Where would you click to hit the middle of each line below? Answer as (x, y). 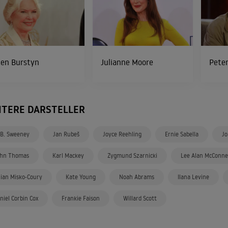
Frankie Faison (81, 198)
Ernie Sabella (182, 134)
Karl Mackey (68, 155)
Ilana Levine (193, 177)
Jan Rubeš (66, 134)
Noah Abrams (137, 177)
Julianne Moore (127, 62)
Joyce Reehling (122, 134)
